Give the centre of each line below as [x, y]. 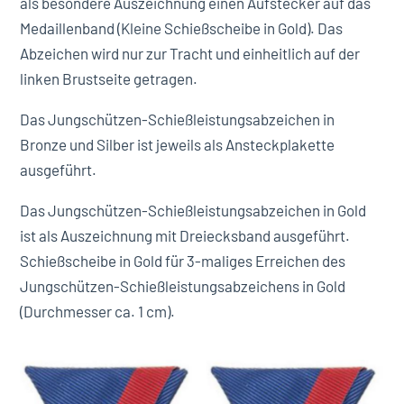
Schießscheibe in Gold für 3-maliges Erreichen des [183, 260]
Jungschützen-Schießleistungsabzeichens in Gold [183, 285]
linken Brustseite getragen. [109, 78]
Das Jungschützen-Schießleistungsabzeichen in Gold [193, 210]
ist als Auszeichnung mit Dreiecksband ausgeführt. [185, 235]
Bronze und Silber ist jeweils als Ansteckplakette [178, 144]
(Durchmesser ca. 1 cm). [98, 311]
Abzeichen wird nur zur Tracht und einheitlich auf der [190, 53]
